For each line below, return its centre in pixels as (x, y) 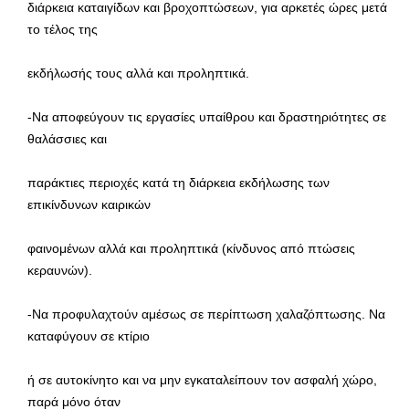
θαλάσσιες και (67, 138)
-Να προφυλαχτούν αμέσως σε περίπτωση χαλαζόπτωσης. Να (206, 314)
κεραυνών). (60, 270)
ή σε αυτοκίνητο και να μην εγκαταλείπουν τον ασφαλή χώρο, (202, 379)
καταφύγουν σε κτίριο (89, 336)
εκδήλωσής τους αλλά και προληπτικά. (138, 73)
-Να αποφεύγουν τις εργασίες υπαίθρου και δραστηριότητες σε (207, 116)
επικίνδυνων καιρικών (89, 204)
